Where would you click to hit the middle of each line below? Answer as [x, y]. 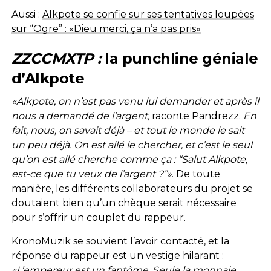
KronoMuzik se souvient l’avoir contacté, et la [120, 241]
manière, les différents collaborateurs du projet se [132, 188]
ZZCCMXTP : [58, 58]
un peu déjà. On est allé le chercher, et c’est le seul [132, 145]
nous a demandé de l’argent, [80, 116]
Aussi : [27, 14]
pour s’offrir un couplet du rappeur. [98, 217]
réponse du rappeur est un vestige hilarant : [117, 255]
